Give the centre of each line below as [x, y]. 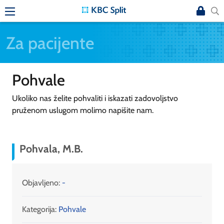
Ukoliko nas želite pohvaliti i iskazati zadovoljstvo [95, 98]
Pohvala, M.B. [51, 149]
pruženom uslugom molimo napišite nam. [84, 110]
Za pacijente [50, 42]
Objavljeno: [42, 183]
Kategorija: [39, 209]
